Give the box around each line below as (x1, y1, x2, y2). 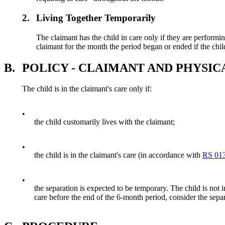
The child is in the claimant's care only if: (22, 84, 152, 93)
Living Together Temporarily (36, 12, 156, 23)
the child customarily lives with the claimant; (34, 118, 175, 127)
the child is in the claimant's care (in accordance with (34, 151, 202, 160)
